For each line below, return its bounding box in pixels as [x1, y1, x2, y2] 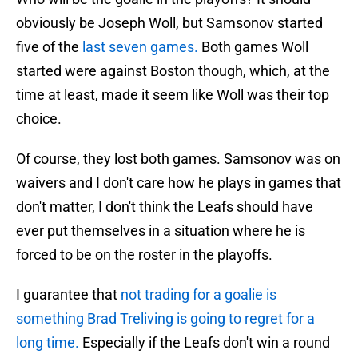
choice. [16, 110, 62, 128]
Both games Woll [201, 38, 308, 56]
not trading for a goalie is [121, 286, 276, 304]
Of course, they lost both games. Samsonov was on [16, 150, 340, 168]
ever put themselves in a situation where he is [16, 222, 305, 240]
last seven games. [82, 38, 201, 56]
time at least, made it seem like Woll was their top [16, 86, 329, 104]
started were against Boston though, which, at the [16, 62, 330, 80]
